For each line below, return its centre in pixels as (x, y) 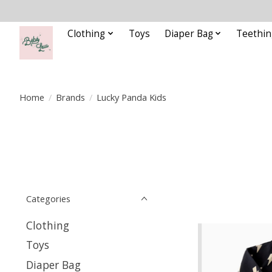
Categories (48, 199)
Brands (70, 97)
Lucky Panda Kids (131, 97)
